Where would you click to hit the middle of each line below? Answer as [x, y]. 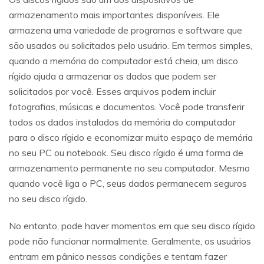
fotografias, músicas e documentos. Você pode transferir [127, 107]
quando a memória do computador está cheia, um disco [123, 61]
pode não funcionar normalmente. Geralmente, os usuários [130, 241]
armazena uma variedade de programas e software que [126, 30]
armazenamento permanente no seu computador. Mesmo [129, 168]
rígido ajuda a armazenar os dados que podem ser [113, 76]
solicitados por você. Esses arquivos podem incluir [112, 92]
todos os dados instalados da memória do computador [122, 122]
